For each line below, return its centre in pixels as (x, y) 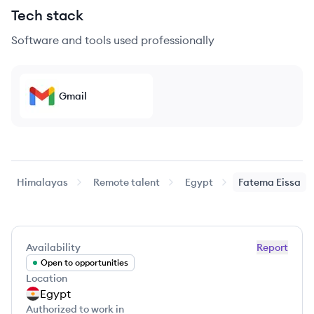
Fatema (256, 182)
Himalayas (42, 182)
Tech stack (47, 15)
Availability (53, 247)
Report (272, 247)
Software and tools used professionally (113, 40)
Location (47, 278)
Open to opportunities (84, 262)
